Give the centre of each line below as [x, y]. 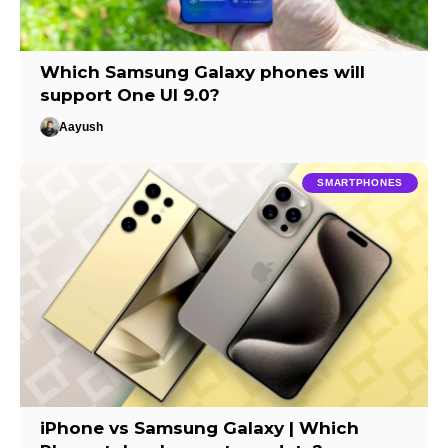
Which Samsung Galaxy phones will [203, 72]
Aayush [81, 127]
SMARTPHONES [360, 182]
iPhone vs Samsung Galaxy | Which [200, 428]
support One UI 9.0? [130, 95]
